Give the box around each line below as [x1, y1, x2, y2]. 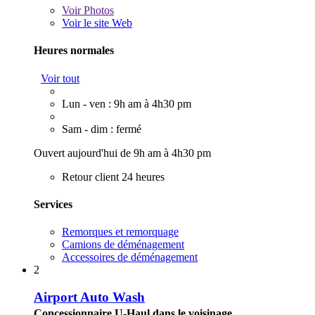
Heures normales [34, 44, 114, 57]
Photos [81, 4, 114, 17]
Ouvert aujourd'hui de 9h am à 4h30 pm [34, 146, 211, 159]
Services [34, 198, 72, 210]
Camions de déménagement [62, 238, 184, 251]
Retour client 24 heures [62, 170, 165, 183]
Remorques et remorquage [62, 226, 179, 238]
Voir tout [41, 72, 79, 84]
